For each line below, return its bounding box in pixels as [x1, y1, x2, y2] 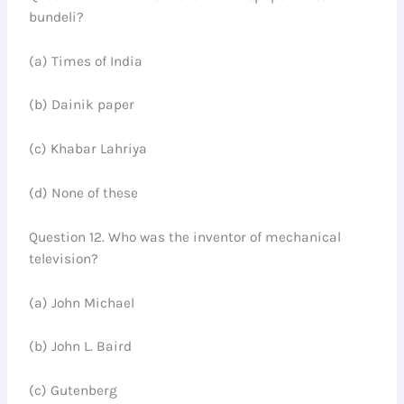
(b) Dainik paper [29, 96, 135, 114]
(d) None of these [29, 185, 139, 202]
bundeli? [29, 8, 85, 25]
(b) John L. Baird [29, 338, 133, 355]
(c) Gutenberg [29, 382, 118, 399]
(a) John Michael [29, 294, 135, 311]
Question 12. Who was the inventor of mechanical [29, 228, 342, 245]
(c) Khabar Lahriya [29, 141, 148, 158]
